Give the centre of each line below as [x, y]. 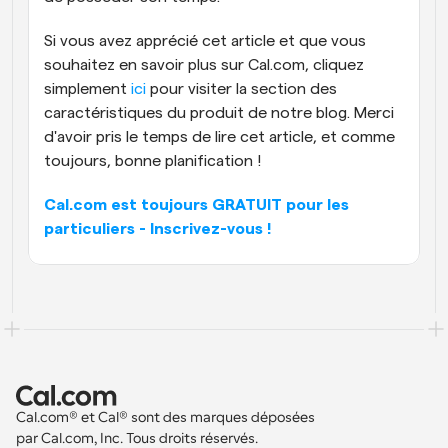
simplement [87, 89]
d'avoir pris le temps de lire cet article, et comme [219, 137]
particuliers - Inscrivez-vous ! [158, 229]
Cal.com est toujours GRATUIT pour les [196, 205]
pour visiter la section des [241, 89]
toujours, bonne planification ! [152, 161]
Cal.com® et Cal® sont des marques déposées [167, 417]
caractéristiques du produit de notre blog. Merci [219, 113]
